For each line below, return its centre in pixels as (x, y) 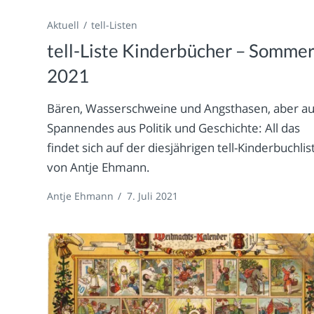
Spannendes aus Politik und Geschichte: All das (174, 128)
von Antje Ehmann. (99, 167)
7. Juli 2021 (153, 196)
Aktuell (63, 25)
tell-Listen (115, 25)
